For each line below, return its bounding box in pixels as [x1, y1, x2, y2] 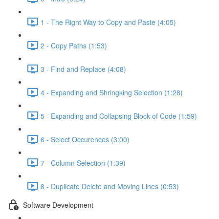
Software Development [23, 199, 93, 210]
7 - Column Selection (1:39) [41, 157, 126, 168]
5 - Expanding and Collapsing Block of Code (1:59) [41, 110, 197, 121]
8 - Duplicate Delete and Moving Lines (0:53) [41, 181, 179, 191]
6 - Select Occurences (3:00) [41, 134, 130, 144]
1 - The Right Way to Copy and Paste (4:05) [41, 17, 176, 27]
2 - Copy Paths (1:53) [41, 40, 107, 50]
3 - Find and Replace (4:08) [41, 64, 126, 74]
